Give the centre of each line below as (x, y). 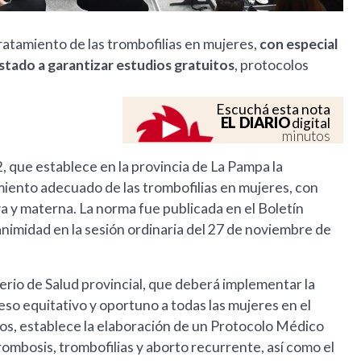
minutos (307, 136)
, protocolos (272, 65)
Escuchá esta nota (274, 110)
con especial (298, 44)
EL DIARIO (255, 123)
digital (310, 123)
